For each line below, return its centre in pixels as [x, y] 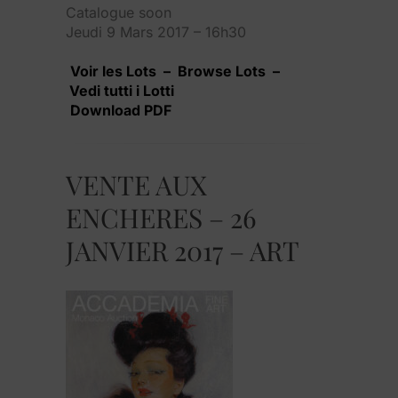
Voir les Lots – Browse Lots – [175, 71]
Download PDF [121, 110]
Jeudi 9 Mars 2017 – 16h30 [156, 32]
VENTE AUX [136, 184]
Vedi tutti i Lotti [120, 90]
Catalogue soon [119, 12]
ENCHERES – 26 [161, 217]
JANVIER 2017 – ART [183, 250]
